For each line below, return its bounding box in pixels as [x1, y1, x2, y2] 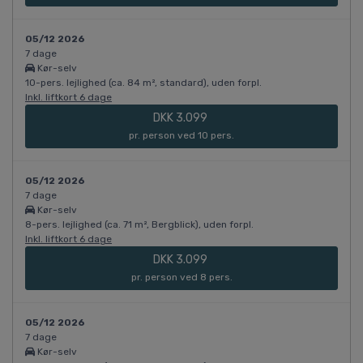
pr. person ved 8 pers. [130, 271, 233, 284]
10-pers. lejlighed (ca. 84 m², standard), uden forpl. [25, 77, 262, 89]
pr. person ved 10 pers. [129, 130, 234, 142]
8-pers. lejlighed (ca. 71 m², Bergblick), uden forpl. [25, 219, 254, 231]
